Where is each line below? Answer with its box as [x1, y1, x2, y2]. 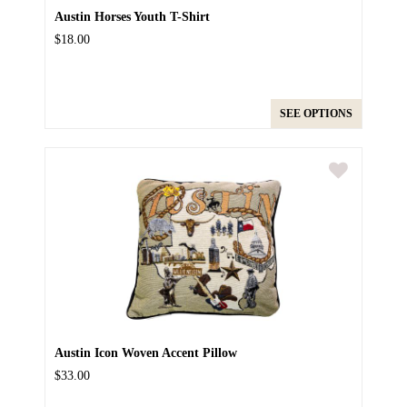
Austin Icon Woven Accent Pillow [55, 345, 237, 361]
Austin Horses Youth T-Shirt [55, 9, 210, 25]
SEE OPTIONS [280, 107, 352, 121]
